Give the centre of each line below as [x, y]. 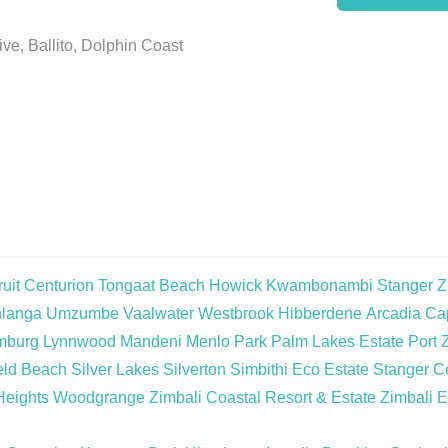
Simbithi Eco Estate [299, 369]
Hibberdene [320, 313]
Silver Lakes [115, 369]
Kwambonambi [319, 285]
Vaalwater [158, 313]
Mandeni [151, 341]
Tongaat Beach [151, 285]
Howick [235, 285]
